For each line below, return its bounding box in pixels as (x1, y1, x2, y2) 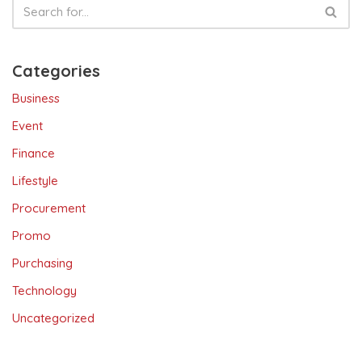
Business (12, 90, 60, 106)
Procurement (12, 200, 86, 216)
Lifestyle (12, 172, 58, 188)
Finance (12, 145, 55, 161)
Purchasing (12, 255, 73, 271)
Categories (12, 60, 100, 81)
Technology (12, 282, 77, 298)
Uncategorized (12, 309, 95, 326)
